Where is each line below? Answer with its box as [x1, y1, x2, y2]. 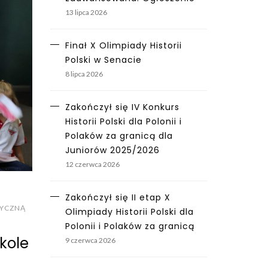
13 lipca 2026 [65, 8, 107, 17]
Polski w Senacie [65, 54, 142, 66]
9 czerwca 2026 [65, 236, 115, 245]
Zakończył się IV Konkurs [65, 101, 179, 114]
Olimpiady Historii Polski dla [65, 206, 194, 218]
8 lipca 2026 [65, 69, 103, 79]
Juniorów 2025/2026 [65, 144, 160, 157]
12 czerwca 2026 [65, 160, 120, 169]
